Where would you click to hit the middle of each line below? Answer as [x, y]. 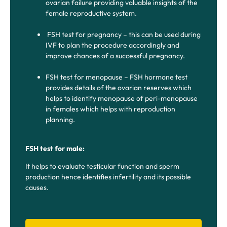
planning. [61, 120]
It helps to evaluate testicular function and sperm [102, 166]
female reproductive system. [91, 13]
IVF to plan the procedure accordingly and [112, 45]
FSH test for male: [55, 148]
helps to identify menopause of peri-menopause [122, 99]
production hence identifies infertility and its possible [108, 177]
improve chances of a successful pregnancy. [116, 56]
